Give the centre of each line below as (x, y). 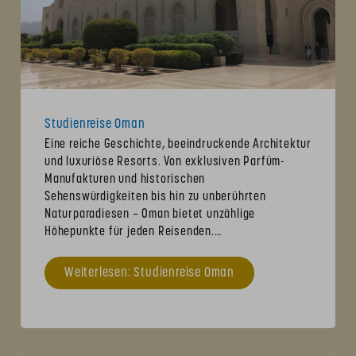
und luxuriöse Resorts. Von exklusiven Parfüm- (165, 162)
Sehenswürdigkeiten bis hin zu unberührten (155, 197)
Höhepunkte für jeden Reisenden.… (133, 232)
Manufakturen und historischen (125, 179)
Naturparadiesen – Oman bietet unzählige (150, 214)
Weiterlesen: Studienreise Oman (149, 273)
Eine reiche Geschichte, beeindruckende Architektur (178, 144)
